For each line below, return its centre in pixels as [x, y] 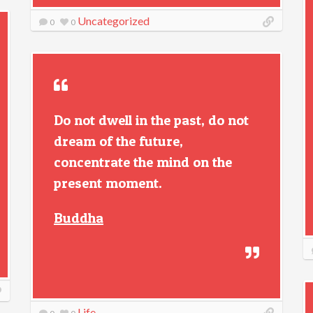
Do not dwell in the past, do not [151, 120]
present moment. [108, 183]
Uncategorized [114, 21]
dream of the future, [118, 141]
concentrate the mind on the [143, 162]
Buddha [79, 218]
